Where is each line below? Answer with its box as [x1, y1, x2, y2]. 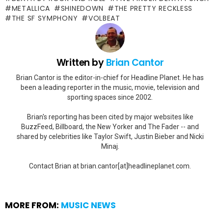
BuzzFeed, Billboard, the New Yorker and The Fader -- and [21, 123, 199, 131]
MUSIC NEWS [61, 199, 116, 211]
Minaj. [101, 142, 119, 150]
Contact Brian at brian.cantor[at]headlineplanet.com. [29, 162, 191, 170]
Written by [56, 55, 106, 69]
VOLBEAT [88, 13, 120, 23]
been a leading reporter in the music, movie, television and [21, 83, 199, 91]
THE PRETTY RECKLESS [114, 3, 193, 13]
